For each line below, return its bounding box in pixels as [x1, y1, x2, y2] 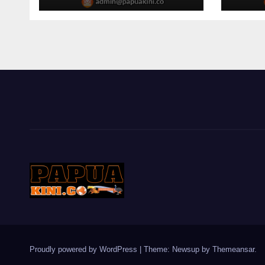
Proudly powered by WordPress [30, 244, 140, 254]
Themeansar [212, 244, 254, 254]
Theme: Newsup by [144, 244, 212, 254]
